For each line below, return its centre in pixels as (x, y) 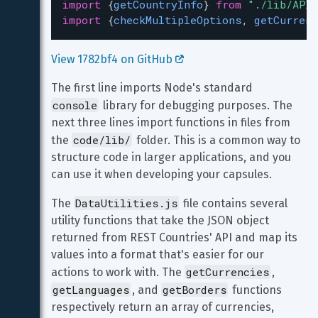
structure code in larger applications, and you (172, 157)
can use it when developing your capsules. (161, 174)
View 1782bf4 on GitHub (113, 59)
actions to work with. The (118, 272)
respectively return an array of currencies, (164, 307)
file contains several (235, 203)
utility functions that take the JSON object (161, 220)
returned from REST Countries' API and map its (176, 237)
